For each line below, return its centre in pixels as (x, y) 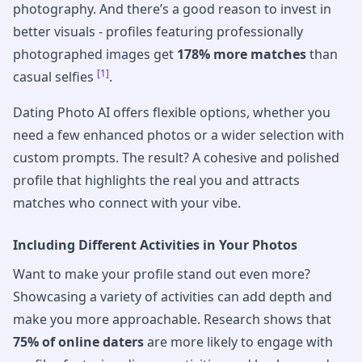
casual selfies (55, 77)
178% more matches (242, 55)
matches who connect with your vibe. (127, 203)
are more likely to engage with (238, 342)
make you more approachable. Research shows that (172, 320)
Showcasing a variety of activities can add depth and (173, 297)
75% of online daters (78, 342)
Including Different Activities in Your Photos (155, 245)
